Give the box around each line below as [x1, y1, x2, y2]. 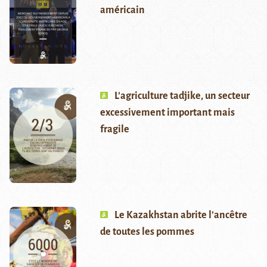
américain [100, 5, 145, 16]
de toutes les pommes [100, 226, 194, 238]
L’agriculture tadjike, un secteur [114, 91, 250, 102]
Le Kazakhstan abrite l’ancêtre [114, 210, 247, 221]
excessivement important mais [100, 107, 235, 119]
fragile [100, 124, 129, 135]
